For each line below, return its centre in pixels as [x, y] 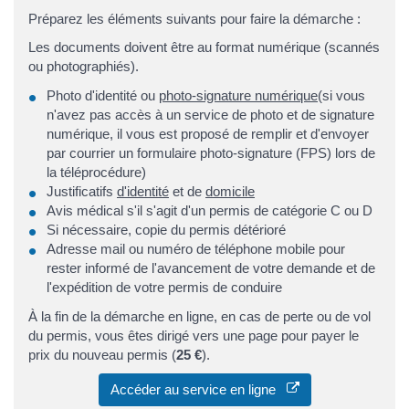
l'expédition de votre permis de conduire [164, 287]
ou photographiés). [84, 67]
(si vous [341, 95]
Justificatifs [82, 191]
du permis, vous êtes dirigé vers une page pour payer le [194, 335]
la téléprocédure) [96, 172]
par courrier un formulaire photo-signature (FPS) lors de [211, 152]
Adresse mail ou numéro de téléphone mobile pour [196, 248]
